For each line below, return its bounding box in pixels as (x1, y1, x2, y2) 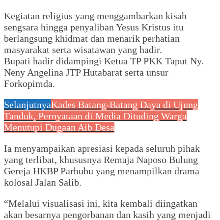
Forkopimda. (4, 78, 55, 89)
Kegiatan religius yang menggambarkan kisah (4, 10, 187, 21)
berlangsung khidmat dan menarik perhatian (4, 32, 180, 44)
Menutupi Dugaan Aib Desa (4, 121, 114, 133)
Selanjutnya (4, 99, 51, 110)
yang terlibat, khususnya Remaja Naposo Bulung (4, 154, 198, 165)
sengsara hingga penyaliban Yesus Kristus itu (4, 21, 184, 32)
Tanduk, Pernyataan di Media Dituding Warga (4, 110, 187, 121)
